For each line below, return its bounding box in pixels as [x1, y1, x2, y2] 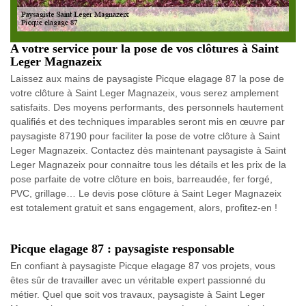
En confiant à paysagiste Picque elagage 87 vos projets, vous [10, 260, 275, 271]
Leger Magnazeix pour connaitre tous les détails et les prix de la [10, 158, 286, 170]
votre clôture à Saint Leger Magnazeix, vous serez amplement [10, 87, 279, 98]
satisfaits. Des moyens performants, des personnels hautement [10, 101, 283, 113]
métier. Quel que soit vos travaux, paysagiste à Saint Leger [10, 288, 265, 300]
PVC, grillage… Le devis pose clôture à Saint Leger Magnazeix [10, 187, 281, 199]
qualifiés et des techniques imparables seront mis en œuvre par [10, 115, 285, 127]
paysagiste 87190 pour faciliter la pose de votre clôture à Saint [10, 130, 280, 141]
